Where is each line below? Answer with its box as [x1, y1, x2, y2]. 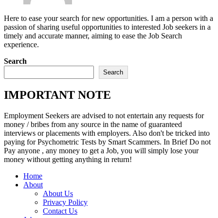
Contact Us [43, 207, 77, 216]
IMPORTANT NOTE [4, 89, 111, 102]
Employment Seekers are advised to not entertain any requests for [4, 111, 204, 120]
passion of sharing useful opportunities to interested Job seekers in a [4, 23, 211, 32]
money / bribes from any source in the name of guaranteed [4, 120, 182, 129]
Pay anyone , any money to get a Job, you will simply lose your [4, 146, 199, 155]
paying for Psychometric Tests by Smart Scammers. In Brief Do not [4, 138, 211, 146]
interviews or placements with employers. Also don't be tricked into [4, 129, 210, 138]
